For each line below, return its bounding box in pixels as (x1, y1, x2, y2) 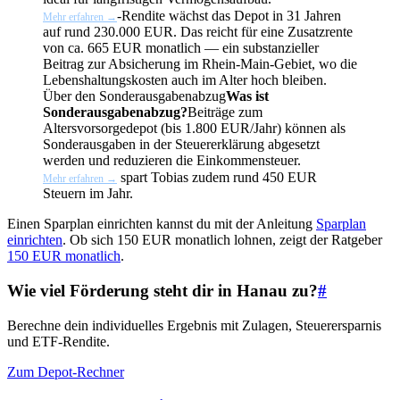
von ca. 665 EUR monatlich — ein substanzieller (43, 40, 319, 56)
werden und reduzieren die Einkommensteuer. (43, 153, 301, 169)
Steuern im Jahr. (43, 186, 133, 202)
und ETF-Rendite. (7, 333, 110, 349)
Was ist (226, 88, 269, 104)
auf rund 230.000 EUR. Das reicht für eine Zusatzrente (43, 24, 353, 40)
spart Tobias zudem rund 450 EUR (117, 170, 317, 186)
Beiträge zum (187, 104, 262, 121)
